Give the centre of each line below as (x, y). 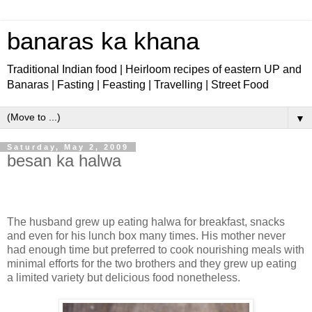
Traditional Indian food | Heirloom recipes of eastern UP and (154, 69)
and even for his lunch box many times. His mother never (146, 235)
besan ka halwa (64, 161)
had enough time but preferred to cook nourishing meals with (156, 249)
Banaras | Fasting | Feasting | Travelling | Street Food (138, 85)
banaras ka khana (103, 41)
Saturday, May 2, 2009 (68, 147)
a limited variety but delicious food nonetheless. (124, 277)
